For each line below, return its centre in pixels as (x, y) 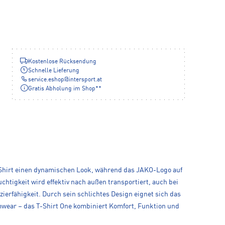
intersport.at (85, 80)
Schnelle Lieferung (54, 71)
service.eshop (46, 80)
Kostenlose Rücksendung (62, 62)
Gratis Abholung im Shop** (65, 89)
